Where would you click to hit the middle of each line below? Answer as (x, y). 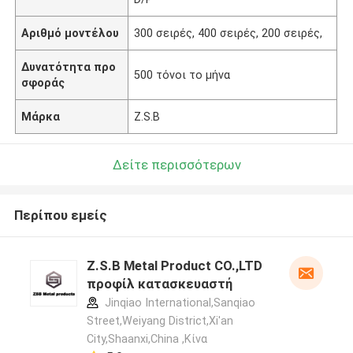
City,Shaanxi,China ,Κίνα (147, 339)
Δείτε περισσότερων (176, 164)
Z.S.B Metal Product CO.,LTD (174, 266)
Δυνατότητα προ (69, 67)
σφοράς (43, 82)
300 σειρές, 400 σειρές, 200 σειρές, (229, 33)
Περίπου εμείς (60, 216)
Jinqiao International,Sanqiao (178, 303)
